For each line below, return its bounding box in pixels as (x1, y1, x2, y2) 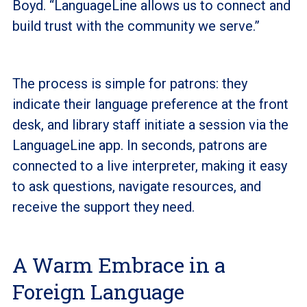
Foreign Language (12, 278, 184, 305)
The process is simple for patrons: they (12, 75, 247, 92)
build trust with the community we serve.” (12, 17, 260, 34)
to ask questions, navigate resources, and (12, 177, 261, 195)
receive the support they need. (12, 198, 195, 215)
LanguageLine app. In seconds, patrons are (12, 136, 267, 153)
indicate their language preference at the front (12, 95, 288, 112)
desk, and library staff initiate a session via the (12, 116, 288, 133)
